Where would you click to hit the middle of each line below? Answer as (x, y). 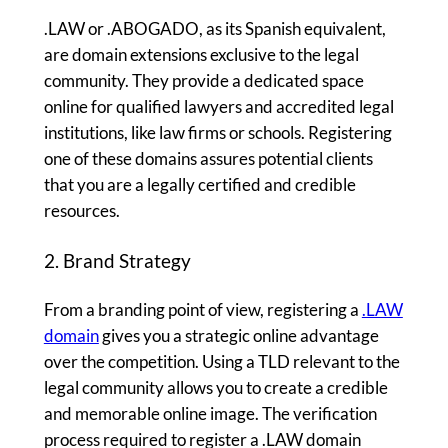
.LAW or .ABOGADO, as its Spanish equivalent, (214, 28)
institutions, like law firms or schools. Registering (217, 132)
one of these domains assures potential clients (208, 158)
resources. (81, 210)
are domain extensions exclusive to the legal (201, 54)
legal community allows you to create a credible (215, 388)
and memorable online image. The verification (210, 414)
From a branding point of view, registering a (202, 310)
